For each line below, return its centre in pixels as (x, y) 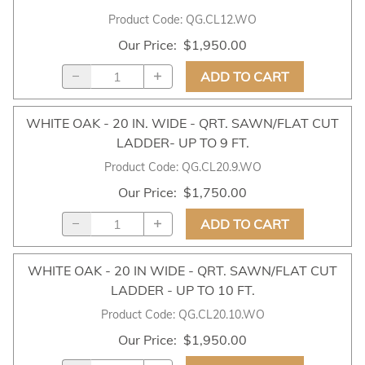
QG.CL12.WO (221, 19)
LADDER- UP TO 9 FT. (182, 142)
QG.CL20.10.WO (221, 314)
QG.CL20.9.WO (221, 167)
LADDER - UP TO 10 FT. (182, 290)
